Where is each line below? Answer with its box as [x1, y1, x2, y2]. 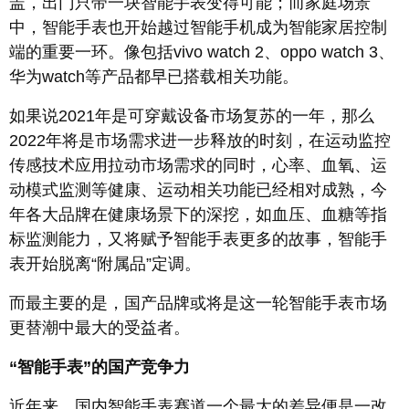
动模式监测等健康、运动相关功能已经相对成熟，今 [9, 181, 387, 200]
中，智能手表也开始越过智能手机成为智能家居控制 [9, 18, 387, 37]
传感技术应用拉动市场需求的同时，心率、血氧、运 [9, 156, 387, 175]
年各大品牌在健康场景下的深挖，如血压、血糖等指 [9, 205, 387, 225]
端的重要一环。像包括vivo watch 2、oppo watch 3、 [9, 43, 394, 62]
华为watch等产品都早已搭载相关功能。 [9, 68, 299, 87]
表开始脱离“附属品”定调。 [9, 255, 201, 274]
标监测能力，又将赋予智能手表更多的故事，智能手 [9, 230, 387, 249]
